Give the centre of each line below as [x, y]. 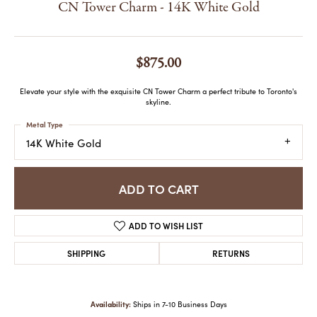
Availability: [110, 304]
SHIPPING [87, 253]
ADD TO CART [158, 188]
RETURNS [231, 253]
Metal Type [45, 125]
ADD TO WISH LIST [166, 226]
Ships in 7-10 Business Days [180, 305]
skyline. [158, 102]
